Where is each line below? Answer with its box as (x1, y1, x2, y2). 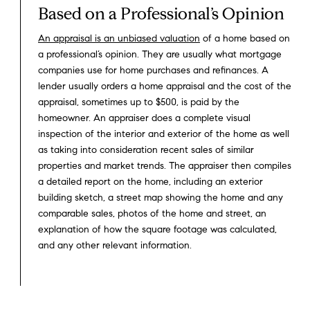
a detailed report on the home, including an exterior (38, 176, 263, 188)
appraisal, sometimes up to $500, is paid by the (38, 96, 239, 109)
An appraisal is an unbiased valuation (38, 33, 200, 45)
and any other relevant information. (38, 239, 192, 252)
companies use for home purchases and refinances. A (38, 64, 268, 77)
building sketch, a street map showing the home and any (38, 192, 283, 204)
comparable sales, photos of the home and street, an (38, 208, 266, 220)
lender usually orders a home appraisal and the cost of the (38, 80, 291, 93)
